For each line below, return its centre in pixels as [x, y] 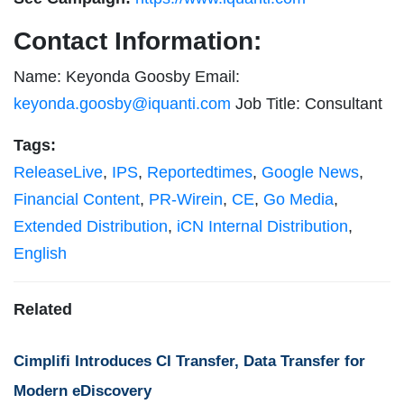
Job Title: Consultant [307, 103]
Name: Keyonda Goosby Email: [127, 76]
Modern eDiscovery [83, 390]
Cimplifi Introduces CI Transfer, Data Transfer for [189, 361]
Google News [310, 172]
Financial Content [77, 199]
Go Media [298, 199]
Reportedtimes [200, 172]
